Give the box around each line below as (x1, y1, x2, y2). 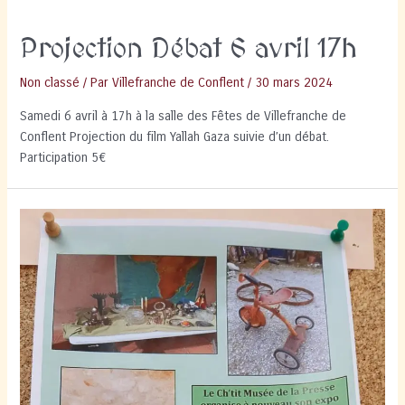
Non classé (20, 75, 80, 91)
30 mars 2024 (255, 75, 334, 91)
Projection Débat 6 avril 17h (20, 34, 358, 66)
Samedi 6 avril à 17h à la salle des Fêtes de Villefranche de (20, 108, 347, 124)
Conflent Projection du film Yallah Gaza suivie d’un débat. (20, 129, 330, 145)
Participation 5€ (20, 150, 107, 165)
